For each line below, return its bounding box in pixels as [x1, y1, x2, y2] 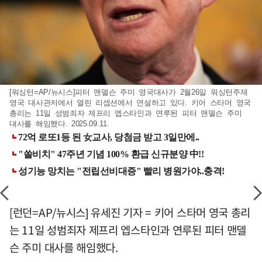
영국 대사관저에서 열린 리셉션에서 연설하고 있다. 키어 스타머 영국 [9, 98, 251, 107]
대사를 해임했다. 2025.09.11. [9, 119, 109, 128]
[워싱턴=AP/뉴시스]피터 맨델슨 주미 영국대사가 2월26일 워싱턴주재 [9, 87, 248, 96]
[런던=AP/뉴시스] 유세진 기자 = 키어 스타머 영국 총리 [9, 204, 251, 220]
